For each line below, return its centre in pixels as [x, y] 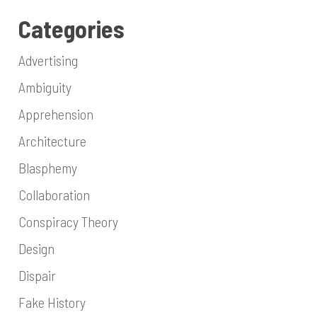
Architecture [52, 141]
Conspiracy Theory [68, 221]
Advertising [48, 60]
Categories [71, 29]
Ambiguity [45, 87]
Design [36, 248]
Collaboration [54, 195]
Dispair [37, 275]
